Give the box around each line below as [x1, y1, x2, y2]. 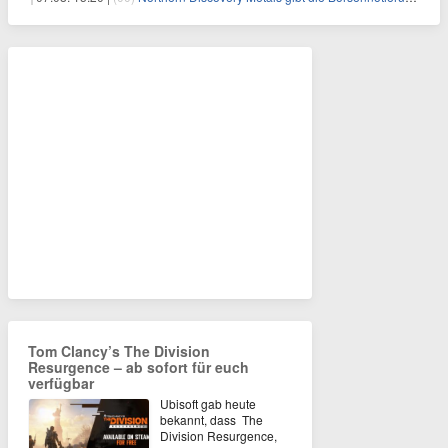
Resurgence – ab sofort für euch [28, 356, 249, 377]
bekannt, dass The [160, 410, 263, 428]
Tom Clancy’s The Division [28, 340, 210, 361]
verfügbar [28, 372, 94, 393]
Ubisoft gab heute [160, 394, 256, 412]
